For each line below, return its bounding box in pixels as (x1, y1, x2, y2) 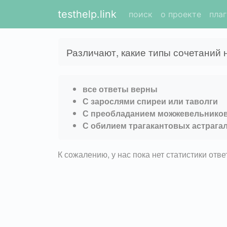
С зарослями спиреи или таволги (83, 95, 218, 107)
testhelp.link (58, 8, 117, 20)
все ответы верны (83, 83, 158, 95)
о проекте (161, 9, 201, 19)
